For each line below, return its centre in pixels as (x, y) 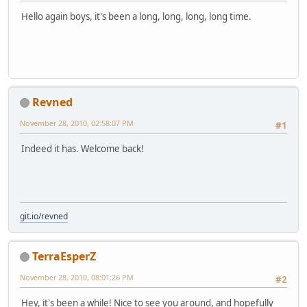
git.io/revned (44, 216)
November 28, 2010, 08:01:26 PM (77, 277)
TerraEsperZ (64, 256)
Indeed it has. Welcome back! (83, 148)
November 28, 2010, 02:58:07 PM (77, 123)
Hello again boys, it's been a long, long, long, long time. (136, 16)
